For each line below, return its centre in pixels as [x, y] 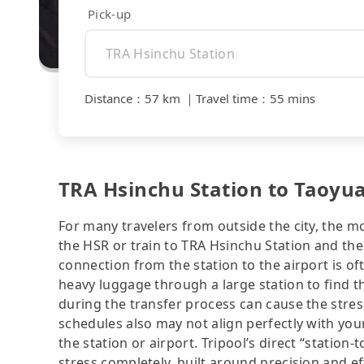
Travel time [227, 99]
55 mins [292, 99]
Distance [108, 99]
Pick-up [110, 13]
